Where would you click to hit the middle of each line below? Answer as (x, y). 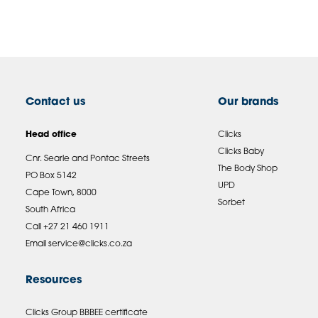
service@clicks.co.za (90, 245)
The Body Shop (248, 169)
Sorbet (232, 203)
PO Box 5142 (51, 176)
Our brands (248, 103)
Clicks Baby (241, 152)
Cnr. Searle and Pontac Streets (87, 159)
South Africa (50, 210)
